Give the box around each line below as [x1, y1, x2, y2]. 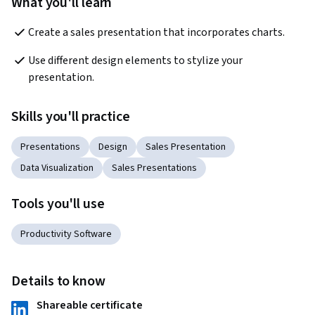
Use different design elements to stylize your [28, 53, 243, 69]
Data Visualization [20, 161, 94, 176]
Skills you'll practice [11, 107, 130, 127]
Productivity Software [20, 227, 112, 242]
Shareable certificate [37, 297, 143, 314]
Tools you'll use [11, 194, 105, 214]
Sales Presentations [112, 161, 197, 176]
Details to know [11, 271, 106, 292]
